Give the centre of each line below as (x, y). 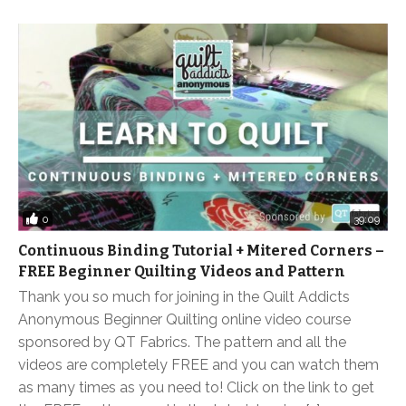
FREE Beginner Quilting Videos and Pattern (182, 272)
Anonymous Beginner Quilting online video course (184, 320)
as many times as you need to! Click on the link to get (196, 388)
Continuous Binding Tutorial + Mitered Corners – (201, 251)
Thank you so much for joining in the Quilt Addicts (184, 297)
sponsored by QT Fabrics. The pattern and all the (182, 343)
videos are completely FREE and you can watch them (198, 365)
